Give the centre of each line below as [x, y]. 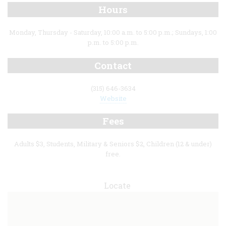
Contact [113, 65]
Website [113, 98]
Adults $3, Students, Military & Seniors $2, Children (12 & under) [113, 144]
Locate [117, 185]
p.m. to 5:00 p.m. [113, 43]
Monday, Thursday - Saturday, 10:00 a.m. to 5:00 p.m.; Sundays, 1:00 [113, 33]
